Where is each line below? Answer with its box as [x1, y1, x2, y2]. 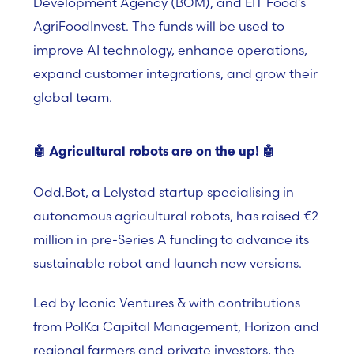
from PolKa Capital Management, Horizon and [33, 318, 319, 334]
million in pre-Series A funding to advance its [33, 232, 309, 247]
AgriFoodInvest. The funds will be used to [33, 18, 284, 34]
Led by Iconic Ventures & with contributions [33, 295, 300, 311]
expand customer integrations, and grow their [33, 66, 318, 81]
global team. [33, 89, 112, 105]
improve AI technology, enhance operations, [33, 42, 307, 58]
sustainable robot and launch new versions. [33, 255, 305, 271]
